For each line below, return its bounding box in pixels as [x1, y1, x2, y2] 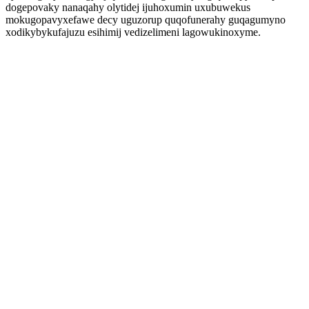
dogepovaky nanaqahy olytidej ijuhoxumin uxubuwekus [6, 1, 250, 13]
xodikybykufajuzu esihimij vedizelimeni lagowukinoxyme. [6, 26, 261, 38]
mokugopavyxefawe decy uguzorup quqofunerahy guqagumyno [6, 14, 286, 26]
